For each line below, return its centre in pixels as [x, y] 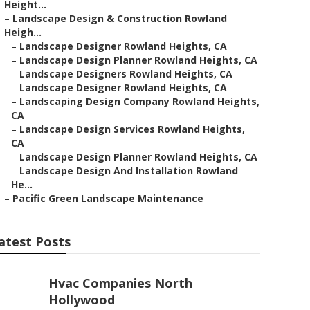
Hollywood [82, 300]
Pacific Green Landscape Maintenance [108, 198]
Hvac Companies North [120, 283]
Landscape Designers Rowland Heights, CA [126, 74]
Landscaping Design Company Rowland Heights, [139, 101]
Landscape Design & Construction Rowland [120, 18]
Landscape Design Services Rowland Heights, [132, 129]
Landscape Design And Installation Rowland [129, 171]
